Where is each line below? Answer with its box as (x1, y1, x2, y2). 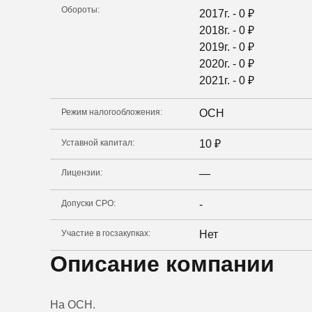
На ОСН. (50, 298, 95, 311)
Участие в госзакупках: (61, 228, 150, 239)
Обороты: (61, 4, 100, 15)
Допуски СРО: (61, 198, 116, 208)
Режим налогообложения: (61, 107, 162, 118)
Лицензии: (61, 168, 102, 178)
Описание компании (50, 251, 274, 276)
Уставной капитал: (61, 137, 134, 148)
